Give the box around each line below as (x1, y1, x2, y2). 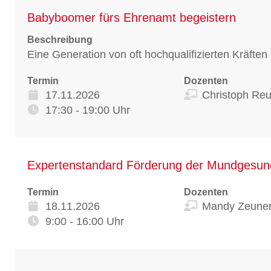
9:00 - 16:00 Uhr (45, 215, 124, 227)
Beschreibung (27, 34, 93, 45)
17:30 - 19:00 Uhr (45, 103, 130, 116)
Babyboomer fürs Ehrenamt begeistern (27, 10, 236, 24)
